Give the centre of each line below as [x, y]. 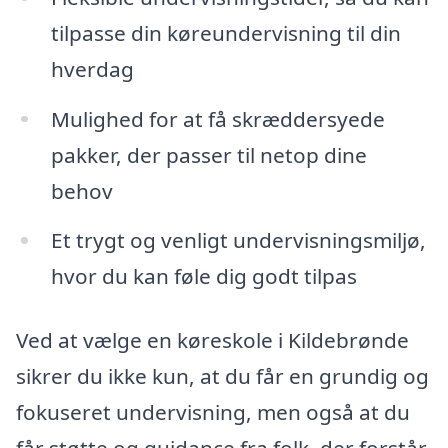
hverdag [92, 68]
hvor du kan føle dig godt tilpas [203, 276]
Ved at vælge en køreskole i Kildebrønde [212, 340]
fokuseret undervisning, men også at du [213, 412]
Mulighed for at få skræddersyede [217, 118]
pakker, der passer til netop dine [208, 154]
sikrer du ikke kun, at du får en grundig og [222, 376]
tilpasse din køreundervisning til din [225, 32]
